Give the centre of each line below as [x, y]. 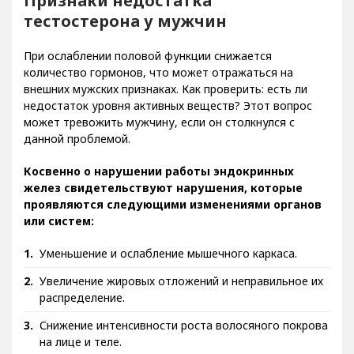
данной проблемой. [77, 150]
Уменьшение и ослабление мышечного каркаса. [168, 265]
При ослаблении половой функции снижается [148, 67]
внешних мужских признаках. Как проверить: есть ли [166, 100]
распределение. [82, 309]
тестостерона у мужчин [125, 32]
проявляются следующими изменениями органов [173, 216]
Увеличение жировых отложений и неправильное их [181, 292]
